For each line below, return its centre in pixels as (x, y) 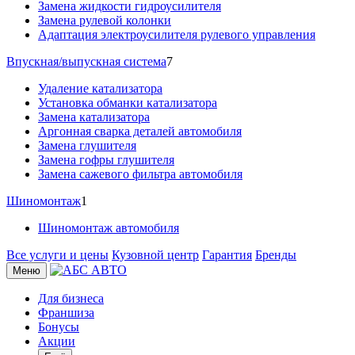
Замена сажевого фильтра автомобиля (140, 174)
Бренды (276, 254)
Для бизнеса (71, 298)
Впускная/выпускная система (86, 61)
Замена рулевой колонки (105, 20)
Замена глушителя (87, 145)
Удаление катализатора (100, 88)
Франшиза (66, 312)
